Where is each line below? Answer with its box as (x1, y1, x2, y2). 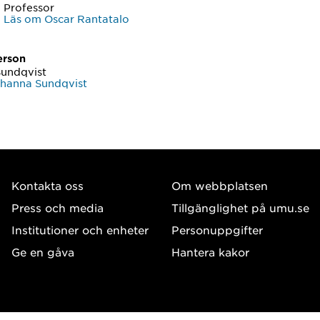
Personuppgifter (171, 222, 263, 236)
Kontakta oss (11, 178, 84, 192)
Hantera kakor (171, 244, 249, 259)
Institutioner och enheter (11, 222, 149, 236)
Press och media (11, 200, 104, 214)
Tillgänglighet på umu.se (171, 200, 309, 214)
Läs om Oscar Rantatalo (4, 11, 130, 25)
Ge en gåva (11, 244, 74, 259)
